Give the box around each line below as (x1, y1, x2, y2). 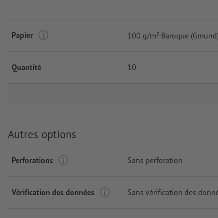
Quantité (12, 62, 41, 73)
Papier (12, 30, 33, 40)
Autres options (8, 127, 76, 142)
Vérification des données (12, 187, 94, 197)
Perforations (12, 155, 53, 165)
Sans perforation (127, 155, 182, 165)
